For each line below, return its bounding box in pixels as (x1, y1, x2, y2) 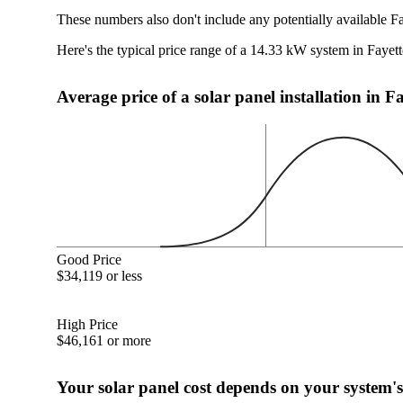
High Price (57, 316, 119, 332)
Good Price (57, 251, 122, 267)
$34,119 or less (57, 267, 143, 283)
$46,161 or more (57, 332, 152, 348)
